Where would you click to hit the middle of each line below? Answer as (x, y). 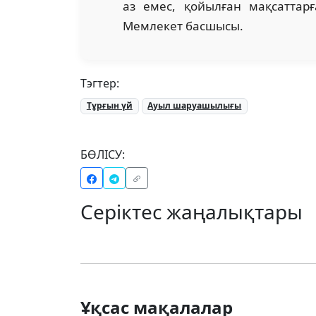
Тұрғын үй (109, 106)
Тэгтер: (100, 84)
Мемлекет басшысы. (183, 26)
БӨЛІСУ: (103, 154)
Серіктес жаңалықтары (192, 211)
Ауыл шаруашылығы (195, 106)
